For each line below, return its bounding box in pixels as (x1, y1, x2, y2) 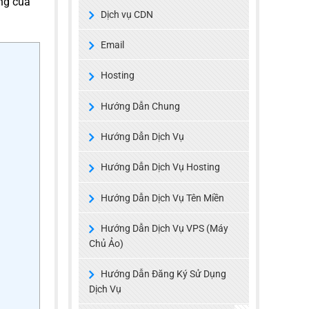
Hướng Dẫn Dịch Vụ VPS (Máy (100, 222, 228, 234)
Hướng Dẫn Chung (100, 100, 180, 112)
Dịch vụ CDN (100, 8, 153, 20)
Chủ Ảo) (88, 238, 123, 250)
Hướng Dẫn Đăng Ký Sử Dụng (100, 268, 226, 280)
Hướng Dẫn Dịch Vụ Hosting (100, 161, 220, 173)
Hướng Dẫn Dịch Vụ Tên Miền (100, 192, 224, 203)
